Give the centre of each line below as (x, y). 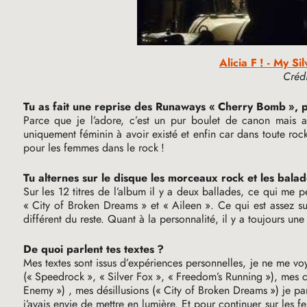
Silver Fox (130, 277)
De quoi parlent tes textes (88, 249)
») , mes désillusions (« (108, 291)
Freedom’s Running (219, 277)
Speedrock (59, 277)
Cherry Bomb (251, 107)
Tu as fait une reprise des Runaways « (119, 107)
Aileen (187, 206)
